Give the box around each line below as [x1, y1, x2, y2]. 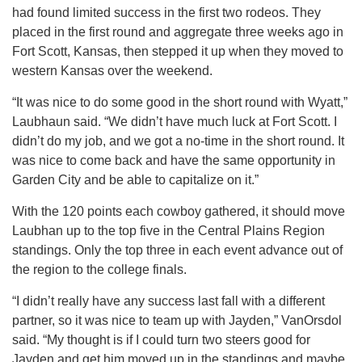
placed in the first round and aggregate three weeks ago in [12, 24, 343, 39]
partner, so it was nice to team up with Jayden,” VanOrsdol [12, 313, 342, 327]
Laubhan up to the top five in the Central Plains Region [12, 223, 325, 238]
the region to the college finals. [12, 262, 187, 276]
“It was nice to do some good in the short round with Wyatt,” [12, 95, 347, 109]
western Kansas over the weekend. [12, 63, 213, 78]
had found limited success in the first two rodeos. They [12, 5, 321, 19]
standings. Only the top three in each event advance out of [12, 242, 343, 257]
